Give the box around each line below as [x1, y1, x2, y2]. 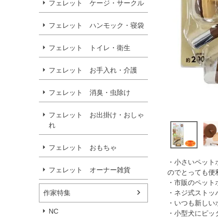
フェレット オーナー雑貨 [49, 165, 130, 174]
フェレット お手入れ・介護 [49, 66, 137, 74]
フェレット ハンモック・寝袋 [49, 21, 144, 29]
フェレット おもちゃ [49, 143, 117, 151]
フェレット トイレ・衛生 [49, 43, 130, 52]
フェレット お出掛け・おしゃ [49, 110, 144, 119]
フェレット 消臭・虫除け [49, 88, 130, 96]
